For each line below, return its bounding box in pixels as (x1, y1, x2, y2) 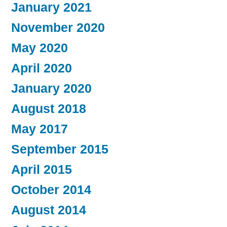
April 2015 (11, 162, 72, 176)
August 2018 (11, 101, 86, 116)
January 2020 (11, 81, 92, 95)
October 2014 (11, 182, 91, 197)
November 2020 (11, 20, 105, 34)
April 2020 (11, 61, 72, 75)
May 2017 (11, 122, 68, 136)
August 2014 (11, 203, 86, 217)
